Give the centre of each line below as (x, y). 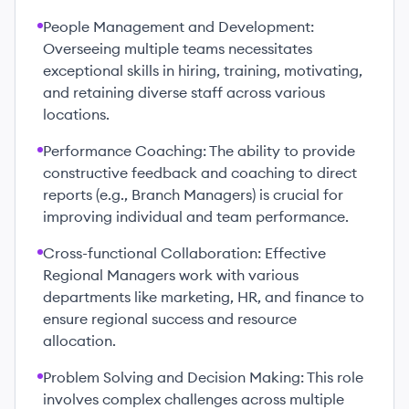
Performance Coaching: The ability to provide (199, 151)
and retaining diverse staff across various (184, 92)
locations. (76, 114)
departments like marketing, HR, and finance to (204, 297)
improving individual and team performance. (196, 216)
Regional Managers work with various (171, 275)
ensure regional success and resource (170, 319)
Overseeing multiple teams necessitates (178, 48)
